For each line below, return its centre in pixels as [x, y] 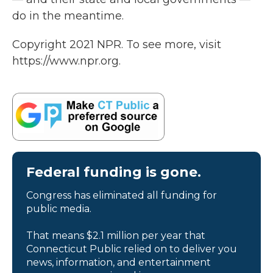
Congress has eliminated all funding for [122, 195]
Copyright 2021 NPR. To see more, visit [117, 44]
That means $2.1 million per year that [116, 235]
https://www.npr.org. [66, 61]
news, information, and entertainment [119, 262]
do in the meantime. [68, 16]
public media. [59, 208]
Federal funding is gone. [114, 172]
